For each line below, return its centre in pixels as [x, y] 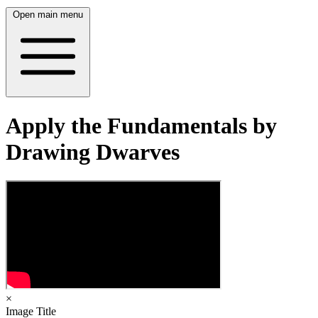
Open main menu [48, 15]
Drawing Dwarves [93, 152]
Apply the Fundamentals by [141, 125]
